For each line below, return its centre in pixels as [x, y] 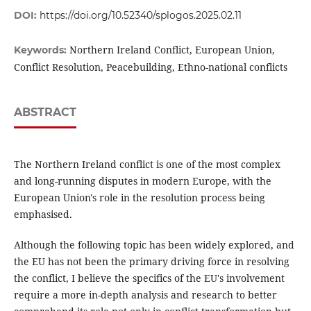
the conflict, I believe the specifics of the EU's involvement [149, 278]
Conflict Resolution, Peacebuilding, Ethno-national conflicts [150, 67]
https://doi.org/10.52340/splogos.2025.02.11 [140, 15]
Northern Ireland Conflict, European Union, [172, 49]
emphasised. [43, 214]
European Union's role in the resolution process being [139, 197]
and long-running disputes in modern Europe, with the [142, 180]
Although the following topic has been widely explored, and [154, 244]
